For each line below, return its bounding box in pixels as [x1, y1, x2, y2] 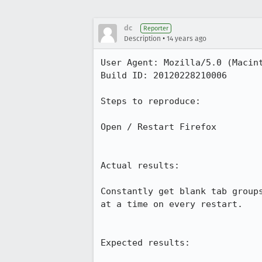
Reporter [143, 25, 168, 32]
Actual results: [101, 160, 180, 171]
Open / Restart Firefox [101, 122, 216, 132]
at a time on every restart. [101, 199, 243, 209]
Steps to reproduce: [101, 96, 201, 106]
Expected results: [101, 237, 190, 248]
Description [124, 35, 161, 43]
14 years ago [167, 35, 206, 43]
